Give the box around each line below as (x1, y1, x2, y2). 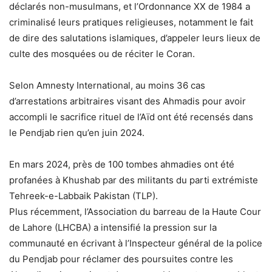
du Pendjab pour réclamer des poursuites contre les (9, 253, 233, 265)
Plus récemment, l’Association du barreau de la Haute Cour (9, 206, 261, 218)
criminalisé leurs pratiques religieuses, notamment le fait (9, 16, 253, 29)
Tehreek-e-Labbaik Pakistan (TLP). (9, 190, 158, 202)
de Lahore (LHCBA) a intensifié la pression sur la (9, 222, 217, 234)
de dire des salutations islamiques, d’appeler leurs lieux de (9, 32, 260, 44)
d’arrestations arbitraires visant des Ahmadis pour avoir (9, 95, 246, 107)
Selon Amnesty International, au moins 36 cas (9, 80, 205, 92)
